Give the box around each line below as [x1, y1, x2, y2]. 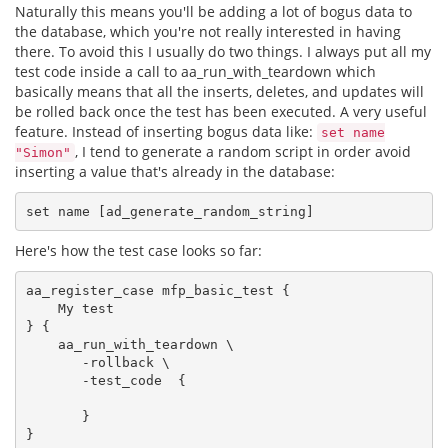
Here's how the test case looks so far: [15, 241, 262, 260]
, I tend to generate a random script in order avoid [75, 142, 411, 161]
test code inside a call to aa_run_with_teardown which [15, 62, 376, 81]
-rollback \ [25, 354, 170, 370]
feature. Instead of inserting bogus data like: [15, 122, 317, 141]
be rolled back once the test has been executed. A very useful [15, 102, 427, 121]
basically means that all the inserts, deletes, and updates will [15, 82, 424, 101]
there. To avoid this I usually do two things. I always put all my [15, 42, 431, 61]
